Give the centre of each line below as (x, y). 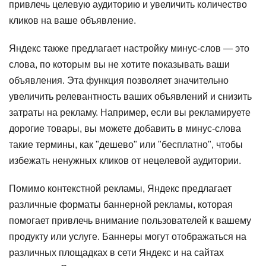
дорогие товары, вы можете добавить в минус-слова (125, 129)
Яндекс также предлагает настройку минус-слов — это (129, 48)
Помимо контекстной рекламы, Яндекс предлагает (120, 189)
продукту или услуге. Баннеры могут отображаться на (128, 237)
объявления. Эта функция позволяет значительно (119, 80)
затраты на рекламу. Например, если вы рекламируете (130, 113)
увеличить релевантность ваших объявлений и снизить (130, 96)
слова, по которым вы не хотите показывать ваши (119, 64)
